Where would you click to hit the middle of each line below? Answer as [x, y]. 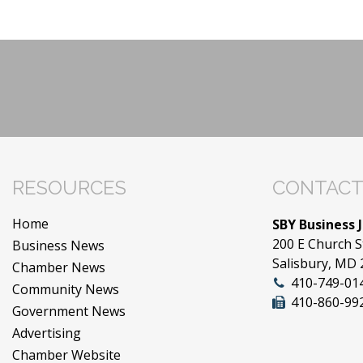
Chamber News [59, 267]
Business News [58, 245]
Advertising [47, 333]
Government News [69, 311]
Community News [66, 289]
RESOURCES [69, 187]
